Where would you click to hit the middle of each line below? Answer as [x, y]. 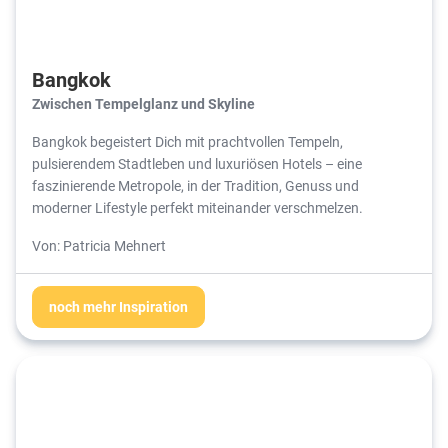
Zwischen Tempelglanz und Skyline [143, 104]
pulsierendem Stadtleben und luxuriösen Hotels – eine [197, 164]
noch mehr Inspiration [118, 307]
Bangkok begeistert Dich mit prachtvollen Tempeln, [187, 142]
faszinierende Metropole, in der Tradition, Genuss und [195, 186]
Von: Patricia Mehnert [99, 246]
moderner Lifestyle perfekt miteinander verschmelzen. [199, 208]
